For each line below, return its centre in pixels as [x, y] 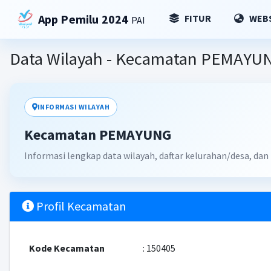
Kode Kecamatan [67, 248]
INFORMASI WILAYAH [73, 107]
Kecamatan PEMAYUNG [97, 135]
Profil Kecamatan [80, 206]
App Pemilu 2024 [84, 19]
